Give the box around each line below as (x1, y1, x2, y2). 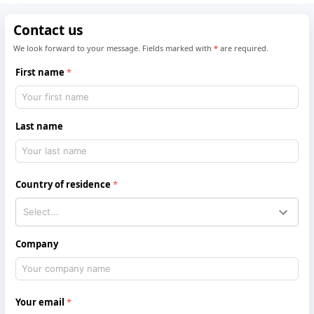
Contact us (13, 20, 83, 39)
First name (15, 66, 65, 79)
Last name (15, 120, 64, 133)
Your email (15, 296, 65, 309)
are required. (218, 43, 269, 54)
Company (15, 238, 59, 251)
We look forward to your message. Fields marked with (13, 43, 214, 54)
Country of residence (15, 178, 111, 191)
